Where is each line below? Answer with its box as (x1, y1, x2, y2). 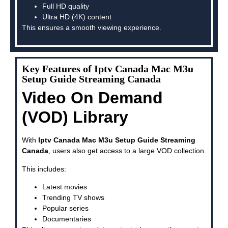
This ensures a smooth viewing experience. (22, 23, 161, 32)
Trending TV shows (42, 193, 104, 202)
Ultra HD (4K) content (42, 13, 111, 21)
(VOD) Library (22, 108, 128, 127)
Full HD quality (42, 2, 89, 10)
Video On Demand (22, 89, 163, 107)
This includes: (22, 164, 66, 173)
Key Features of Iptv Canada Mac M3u (22, 63, 193, 75)
